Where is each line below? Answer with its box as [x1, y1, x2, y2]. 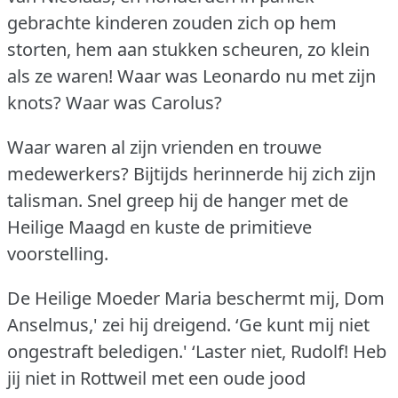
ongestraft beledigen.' [7, 338, 187, 363]
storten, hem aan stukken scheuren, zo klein [7, 36, 370, 61]
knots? [7, 90, 61, 115]
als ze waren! [7, 63, 113, 88]
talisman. [7, 187, 83, 212]
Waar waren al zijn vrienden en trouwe [7, 134, 322, 159]
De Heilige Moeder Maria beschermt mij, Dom [7, 285, 385, 310]
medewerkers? [7, 161, 129, 186]
